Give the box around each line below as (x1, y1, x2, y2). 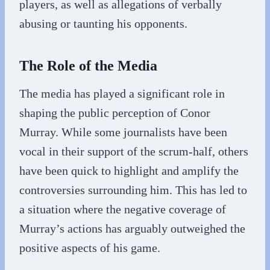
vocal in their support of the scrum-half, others (19, 144, 248, 158)
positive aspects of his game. (19, 240, 160, 254)
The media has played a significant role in (19, 86, 225, 100)
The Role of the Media (19, 57, 157, 74)
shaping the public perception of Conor (19, 105, 210, 119)
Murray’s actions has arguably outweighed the (19, 221, 245, 235)
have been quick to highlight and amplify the (19, 163, 239, 177)
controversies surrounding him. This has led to (19, 183, 247, 196)
